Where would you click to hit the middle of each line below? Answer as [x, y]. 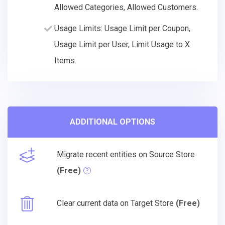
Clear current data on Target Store [116, 203]
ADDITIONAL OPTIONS [113, 122]
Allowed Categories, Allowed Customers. [126, 7]
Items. [65, 60]
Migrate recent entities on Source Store [126, 154]
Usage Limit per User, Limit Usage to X [122, 44]
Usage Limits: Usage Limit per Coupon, [122, 28]
